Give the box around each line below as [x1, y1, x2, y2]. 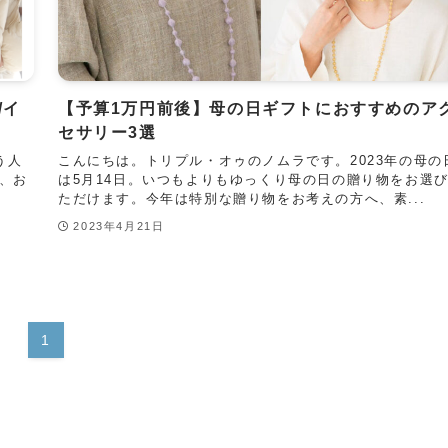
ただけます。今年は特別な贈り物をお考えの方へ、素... [58, 191, 426, 206]
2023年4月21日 [73, 220, 165, 233]
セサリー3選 [58, 123, 157, 141]
